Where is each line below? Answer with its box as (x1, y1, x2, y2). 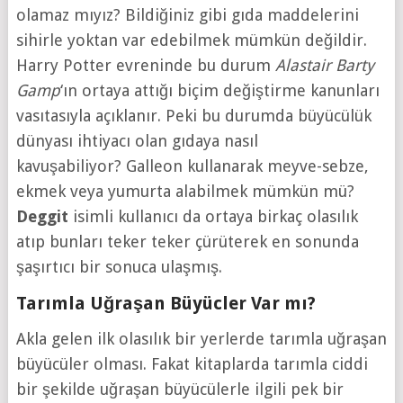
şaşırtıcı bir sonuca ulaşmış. (15, 256, 222, 276)
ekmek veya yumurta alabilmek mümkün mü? (15, 181, 354, 201)
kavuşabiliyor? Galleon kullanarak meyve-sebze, (15, 156, 369, 175)
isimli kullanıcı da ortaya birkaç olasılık (67, 206, 358, 226)
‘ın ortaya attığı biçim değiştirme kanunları (59, 80, 380, 100)
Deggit (15, 206, 68, 226)
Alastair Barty (274, 55, 374, 75)
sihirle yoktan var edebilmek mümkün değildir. (15, 30, 367, 49)
